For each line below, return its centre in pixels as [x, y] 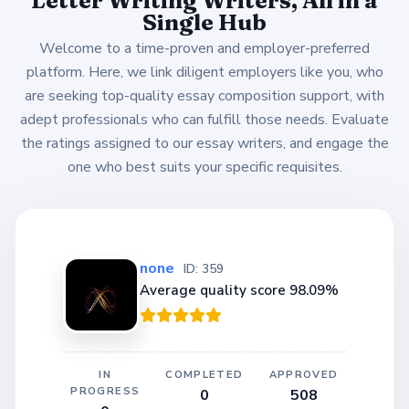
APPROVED [304, 374]
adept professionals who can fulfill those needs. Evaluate [204, 119]
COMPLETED [204, 374]
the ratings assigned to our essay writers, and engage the [204, 143]
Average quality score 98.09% [239, 291]
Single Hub [204, 21]
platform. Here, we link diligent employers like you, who [204, 72]
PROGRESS [105, 391]
